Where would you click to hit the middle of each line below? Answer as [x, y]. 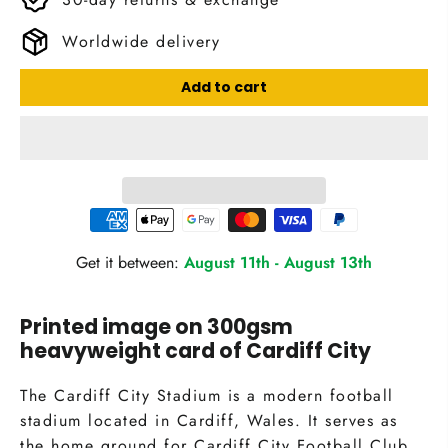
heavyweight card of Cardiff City [195, 350]
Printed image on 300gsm [156, 326]
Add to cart [224, 86]
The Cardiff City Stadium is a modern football [207, 396]
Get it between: [130, 262]
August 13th [328, 262]
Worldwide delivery [141, 41]
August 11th [227, 262]
